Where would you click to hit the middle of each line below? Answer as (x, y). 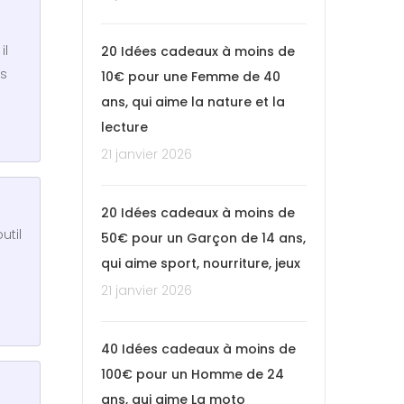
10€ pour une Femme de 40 (191, 76)
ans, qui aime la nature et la (193, 101)
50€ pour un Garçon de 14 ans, (203, 238)
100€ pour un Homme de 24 (193, 374)
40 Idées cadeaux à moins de (198, 349)
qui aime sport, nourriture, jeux (201, 263)
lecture (124, 127)
